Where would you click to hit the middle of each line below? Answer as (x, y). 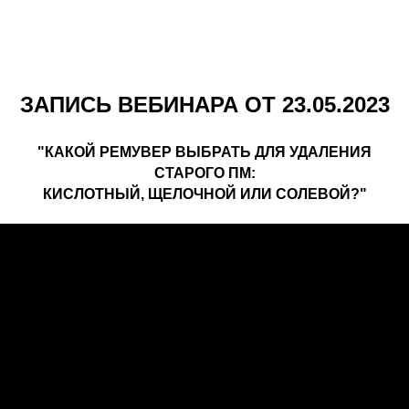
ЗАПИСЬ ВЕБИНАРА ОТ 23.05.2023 (204, 105)
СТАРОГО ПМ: (204, 173)
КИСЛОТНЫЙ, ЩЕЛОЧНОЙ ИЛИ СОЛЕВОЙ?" (204, 194)
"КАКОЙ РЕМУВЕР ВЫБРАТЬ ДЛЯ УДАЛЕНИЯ (204, 152)
